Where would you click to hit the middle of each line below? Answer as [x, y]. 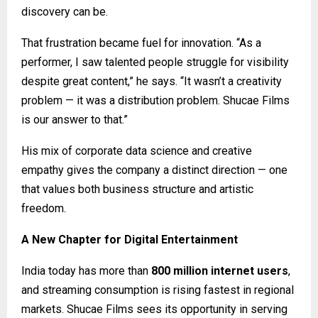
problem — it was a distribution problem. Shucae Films [155, 100]
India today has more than [86, 270]
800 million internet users [220, 270]
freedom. [44, 208]
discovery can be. [65, 11]
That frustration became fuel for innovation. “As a [141, 43]
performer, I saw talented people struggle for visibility [155, 62]
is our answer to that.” [75, 119]
